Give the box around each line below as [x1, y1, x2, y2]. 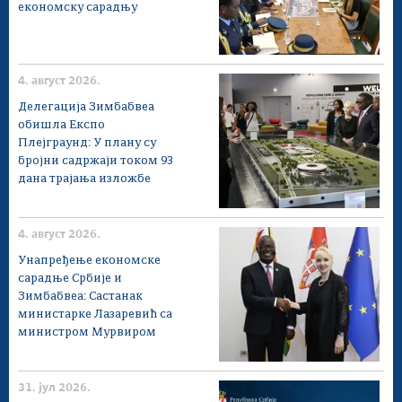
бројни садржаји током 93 [18, 155, 173, 167]
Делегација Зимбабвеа [18, 101, 154, 113]
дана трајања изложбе [18, 173, 151, 185]
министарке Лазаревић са [18, 309, 172, 320]
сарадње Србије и [18, 273, 122, 284]
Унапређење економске [18, 255, 161, 267]
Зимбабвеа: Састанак [18, 291, 143, 302]
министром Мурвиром [18, 327, 156, 338]
